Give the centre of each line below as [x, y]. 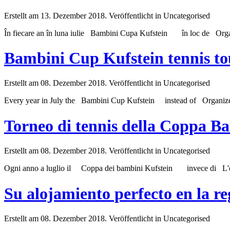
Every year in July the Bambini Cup [65, 101]
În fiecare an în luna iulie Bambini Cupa [72, 33]
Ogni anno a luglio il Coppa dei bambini [74, 168]
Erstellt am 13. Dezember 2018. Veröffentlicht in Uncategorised [107, 15]
